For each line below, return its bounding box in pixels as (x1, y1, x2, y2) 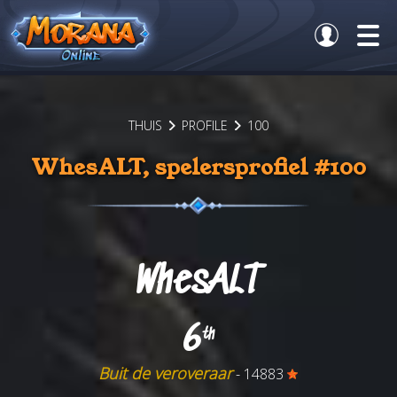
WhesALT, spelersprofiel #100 (31, 152, 366, 183)
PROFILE (182, 117, 228, 134)
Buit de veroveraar (98, 362, 233, 385)
